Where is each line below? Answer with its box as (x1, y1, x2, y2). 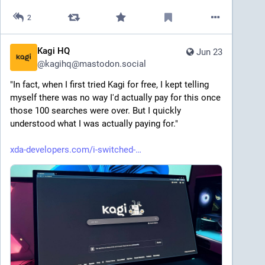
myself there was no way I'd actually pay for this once (10, 92, 221, 104)
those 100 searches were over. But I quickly (10, 105, 181, 117)
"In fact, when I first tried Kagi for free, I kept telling (10, 79, 209, 91)
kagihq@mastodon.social (45, 59, 146, 70)
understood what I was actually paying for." (10, 118, 178, 130)
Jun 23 (196, 47, 222, 58)
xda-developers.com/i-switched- (10, 144, 135, 156)
